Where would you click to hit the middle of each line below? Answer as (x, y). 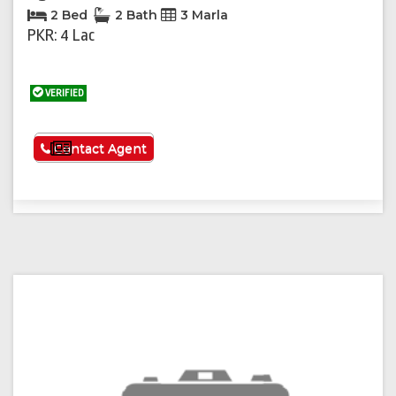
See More (107, 149)
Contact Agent (99, 149)
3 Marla (202, 15)
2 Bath (136, 15)
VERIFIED (64, 94)
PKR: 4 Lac (61, 36)
